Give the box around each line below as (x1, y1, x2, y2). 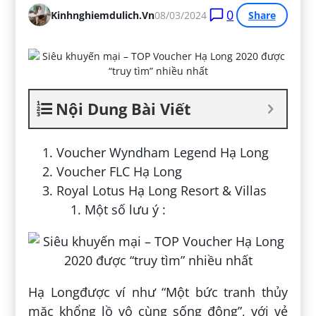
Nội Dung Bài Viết (56, 97, 192, 119)
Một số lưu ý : (85, 200, 166, 218)
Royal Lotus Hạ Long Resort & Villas (56, 181, 267, 199)
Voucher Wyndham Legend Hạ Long (56, 143, 269, 161)
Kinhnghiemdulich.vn (51, 8, 155, 22)
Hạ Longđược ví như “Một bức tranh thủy (28, 283, 288, 300)
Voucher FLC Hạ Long (56, 162, 183, 180)
